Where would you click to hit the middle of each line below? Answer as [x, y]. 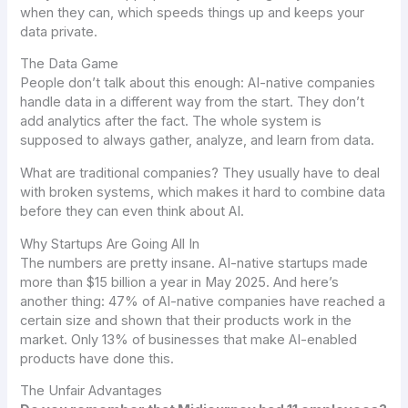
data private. [59, 31]
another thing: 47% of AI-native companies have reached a [203, 301]
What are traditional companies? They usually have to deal [200, 173]
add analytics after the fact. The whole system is [171, 122]
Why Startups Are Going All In [110, 244]
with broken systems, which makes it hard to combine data [203, 192]
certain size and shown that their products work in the [186, 320]
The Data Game [70, 64]
